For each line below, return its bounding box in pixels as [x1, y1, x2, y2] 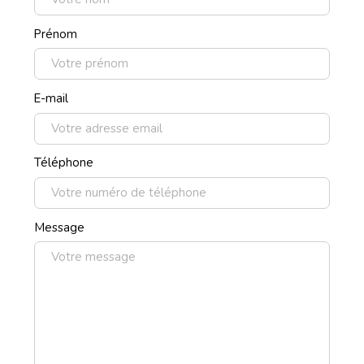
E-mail [33, 90, 68, 107]
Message [33, 219, 84, 236]
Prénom [33, 25, 77, 42]
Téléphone [33, 154, 93, 171]
